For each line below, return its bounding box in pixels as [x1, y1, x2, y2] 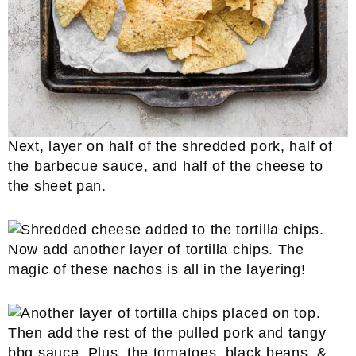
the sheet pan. [8, 178, 106, 194]
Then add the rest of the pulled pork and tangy [8, 325, 327, 341]
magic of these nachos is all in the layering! [8, 261, 306, 277]
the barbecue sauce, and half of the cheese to [8, 158, 323, 174]
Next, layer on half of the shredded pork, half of [8, 138, 333, 154]
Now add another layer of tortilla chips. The [8, 242, 304, 257]
